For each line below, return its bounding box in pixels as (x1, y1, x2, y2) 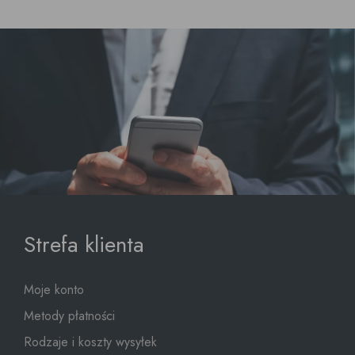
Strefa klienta (24, 228, 144, 261)
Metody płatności (24, 307, 115, 326)
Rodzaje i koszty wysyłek (24, 333, 157, 352)
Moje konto (24, 281, 84, 300)
